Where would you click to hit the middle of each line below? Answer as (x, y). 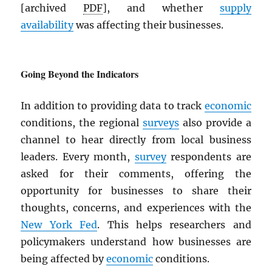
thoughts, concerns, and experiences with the (136, 208)
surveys (161, 123)
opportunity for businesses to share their (136, 191)
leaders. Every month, (78, 157)
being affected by (64, 259)
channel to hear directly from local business (136, 140)
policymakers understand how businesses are (136, 242)
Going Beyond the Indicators (80, 74)
